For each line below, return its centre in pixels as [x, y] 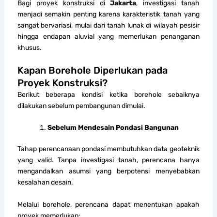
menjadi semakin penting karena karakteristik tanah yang [108, 14]
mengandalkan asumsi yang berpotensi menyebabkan [108, 171]
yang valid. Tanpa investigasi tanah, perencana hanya [108, 160]
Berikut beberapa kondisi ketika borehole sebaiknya [108, 95]
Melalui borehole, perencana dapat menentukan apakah [108, 204]
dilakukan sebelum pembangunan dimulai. [82, 106]
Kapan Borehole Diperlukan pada [93, 70]
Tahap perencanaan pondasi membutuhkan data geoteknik [108, 149]
